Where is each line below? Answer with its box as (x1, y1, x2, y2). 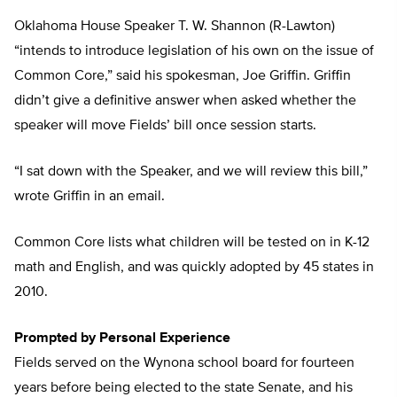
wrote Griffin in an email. (14, 190, 165, 204)
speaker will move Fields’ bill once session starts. (14, 119, 316, 133)
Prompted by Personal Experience (14, 331, 230, 346)
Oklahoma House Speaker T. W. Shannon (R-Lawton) (14, 19, 335, 34)
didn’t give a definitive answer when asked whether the (14, 94, 356, 108)
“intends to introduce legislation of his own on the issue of (14, 44, 374, 58)
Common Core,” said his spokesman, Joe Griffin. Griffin (14, 69, 351, 83)
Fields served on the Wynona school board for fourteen (14, 356, 354, 370)
